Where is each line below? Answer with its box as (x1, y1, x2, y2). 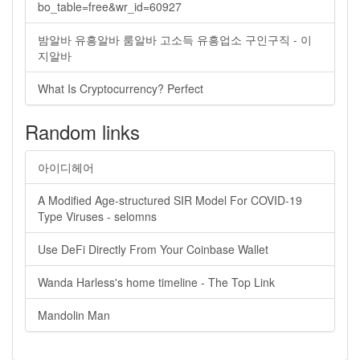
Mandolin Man (38, 307, 110, 323)
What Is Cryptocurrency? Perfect (38, 80, 203, 96)
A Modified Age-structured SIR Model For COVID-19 (38, 192, 302, 208)
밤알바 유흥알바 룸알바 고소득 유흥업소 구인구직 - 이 (38, 31, 312, 47)
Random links (25, 117, 140, 145)
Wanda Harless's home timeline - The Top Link (38, 274, 275, 290)
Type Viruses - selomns (38, 208, 157, 224)
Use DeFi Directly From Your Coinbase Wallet (38, 241, 268, 257)
